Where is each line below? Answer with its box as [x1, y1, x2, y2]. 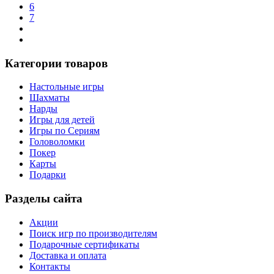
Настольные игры [29, 81, 104, 92]
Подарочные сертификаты [29, 239, 139, 250]
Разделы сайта [5, 191, 83, 205]
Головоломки [29, 136, 85, 147]
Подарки [29, 169, 66, 180]
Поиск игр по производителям [29, 228, 157, 239]
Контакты [29, 261, 70, 272]
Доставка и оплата [29, 250, 106, 261]
